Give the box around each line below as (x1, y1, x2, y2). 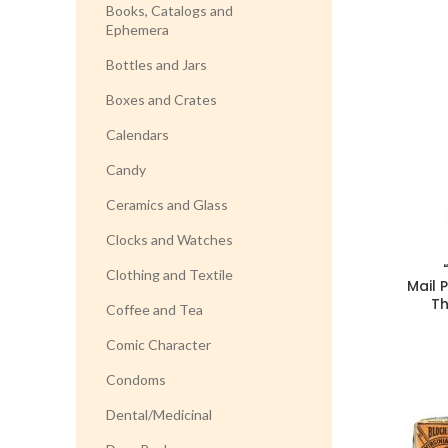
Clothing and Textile (106, 266, 233, 283)
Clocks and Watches (106, 231, 233, 248)
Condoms (106, 371, 166, 388)
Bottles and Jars (106, 56, 207, 73)
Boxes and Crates (106, 91, 217, 108)
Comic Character (106, 336, 211, 353)
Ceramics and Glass (106, 196, 228, 213)
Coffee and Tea (106, 301, 203, 318)
